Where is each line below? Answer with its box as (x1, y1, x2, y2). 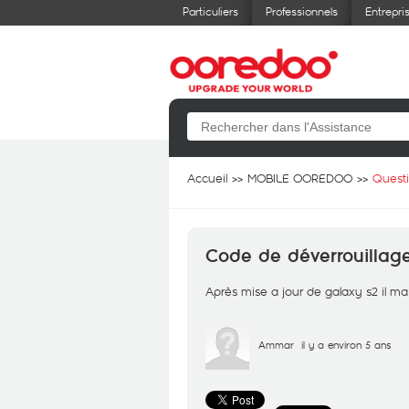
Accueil (187, 170, 227, 186)
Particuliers (183, 4, 238, 18)
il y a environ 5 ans (301, 338, 391, 351)
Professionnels (266, 4, 338, 18)
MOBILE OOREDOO (247, 170, 352, 186)
